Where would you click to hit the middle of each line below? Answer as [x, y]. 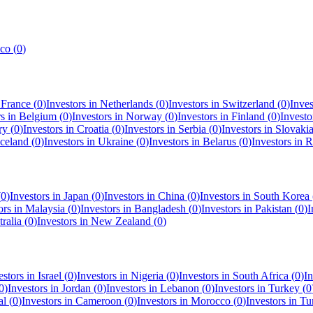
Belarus [219, 141]
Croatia [93, 129]
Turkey [284, 289]
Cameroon [99, 301]
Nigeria [147, 276]
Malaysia [45, 209]
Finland [248, 116]
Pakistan [274, 209]
